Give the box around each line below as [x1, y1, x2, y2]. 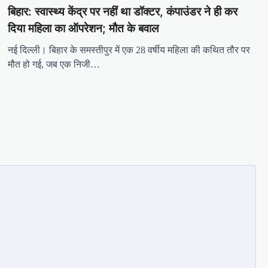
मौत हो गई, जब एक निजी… [8, 59, 100, 69]
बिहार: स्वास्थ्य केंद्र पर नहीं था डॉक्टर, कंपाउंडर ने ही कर [8, 4, 238, 19]
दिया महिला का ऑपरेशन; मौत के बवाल [8, 21, 159, 35]
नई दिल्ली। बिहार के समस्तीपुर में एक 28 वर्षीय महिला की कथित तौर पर [8, 44, 251, 55]
